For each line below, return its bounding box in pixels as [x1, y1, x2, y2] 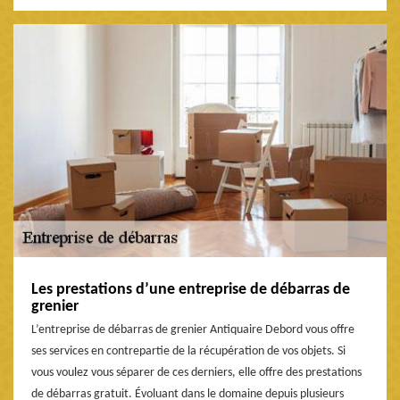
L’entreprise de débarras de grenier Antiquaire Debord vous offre [31, 323, 354, 337]
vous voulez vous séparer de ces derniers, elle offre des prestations [31, 366, 362, 380]
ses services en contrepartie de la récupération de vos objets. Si [31, 345, 346, 359]
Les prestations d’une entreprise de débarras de [31, 281, 350, 299]
